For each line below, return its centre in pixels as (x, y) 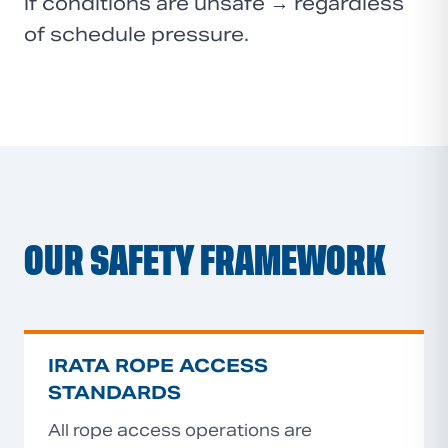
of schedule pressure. (136, 34)
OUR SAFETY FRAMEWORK (205, 261)
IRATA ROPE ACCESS (158, 365)
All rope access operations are (180, 430)
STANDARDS (114, 392)
